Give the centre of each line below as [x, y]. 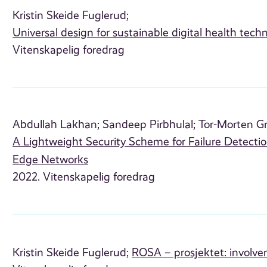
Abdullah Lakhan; [56, 125]
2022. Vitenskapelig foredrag [84, 177]
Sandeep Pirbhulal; [149, 125]
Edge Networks [51, 160]
